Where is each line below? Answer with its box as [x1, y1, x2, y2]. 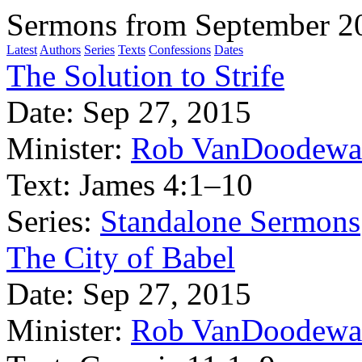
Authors [40, 43, 81, 57]
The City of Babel [6, 240, 235, 275]
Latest [6, 43, 37, 57]
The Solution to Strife [6, 58, 284, 93]
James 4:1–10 [79, 167, 253, 202]
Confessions [149, 43, 211, 57]
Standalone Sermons [100, 204, 360, 238]
